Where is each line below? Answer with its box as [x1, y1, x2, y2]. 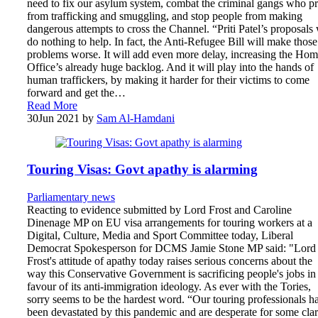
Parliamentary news [27, 191, 115, 204]
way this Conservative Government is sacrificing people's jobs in [27, 268, 316, 280]
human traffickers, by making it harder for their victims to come [27, 73, 309, 86]
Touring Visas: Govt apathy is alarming [27, 162, 258, 177]
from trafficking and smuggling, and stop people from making [27, 9, 302, 22]
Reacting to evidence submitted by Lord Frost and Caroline [27, 204, 292, 216]
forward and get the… [27, 86, 126, 99]
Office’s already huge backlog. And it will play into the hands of [27, 60, 314, 73]
